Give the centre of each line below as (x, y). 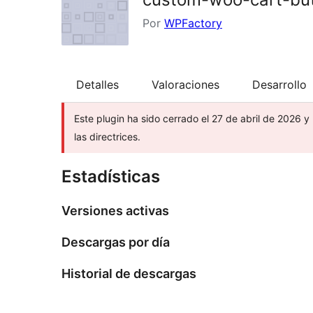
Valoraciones (185, 85)
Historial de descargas (129, 274)
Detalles (97, 85)
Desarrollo (279, 85)
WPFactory (193, 23)
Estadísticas (111, 177)
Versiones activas (115, 211)
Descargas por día (116, 242)
